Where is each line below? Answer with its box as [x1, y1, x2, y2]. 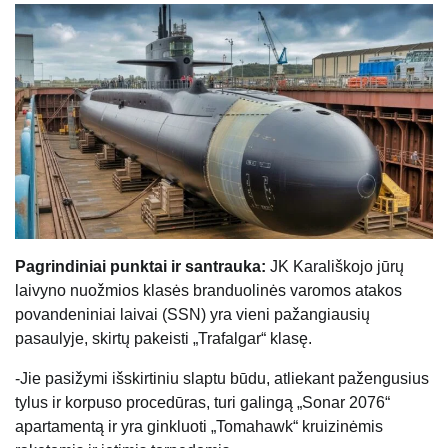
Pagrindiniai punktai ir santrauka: [15, 257, 266, 275]
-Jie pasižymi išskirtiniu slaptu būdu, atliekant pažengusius [15, 369, 429, 387]
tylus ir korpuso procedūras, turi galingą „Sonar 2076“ [15, 393, 390, 411]
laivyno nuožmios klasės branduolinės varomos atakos [15, 281, 402, 299]
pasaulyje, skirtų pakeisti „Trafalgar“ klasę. [15, 329, 312, 347]
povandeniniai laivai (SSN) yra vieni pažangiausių [15, 305, 370, 323]
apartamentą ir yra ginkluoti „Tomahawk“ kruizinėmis [15, 417, 383, 435]
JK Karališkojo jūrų [266, 257, 404, 275]
